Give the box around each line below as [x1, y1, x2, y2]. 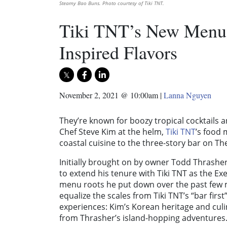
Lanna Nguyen [164, 90, 211, 101]
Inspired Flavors [59, 40, 177, 65]
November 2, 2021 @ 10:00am [59, 90, 158, 101]
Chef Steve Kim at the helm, [59, 126, 166, 138]
